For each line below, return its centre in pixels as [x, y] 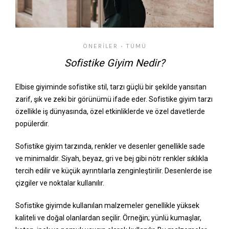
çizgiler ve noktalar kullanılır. [60, 183]
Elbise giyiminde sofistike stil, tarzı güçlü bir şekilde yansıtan [111, 87]
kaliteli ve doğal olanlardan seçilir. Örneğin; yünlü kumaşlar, [108, 218]
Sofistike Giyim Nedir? [114, 63]
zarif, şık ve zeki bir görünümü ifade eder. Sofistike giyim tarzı [114, 99]
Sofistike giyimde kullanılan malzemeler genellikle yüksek [107, 206]
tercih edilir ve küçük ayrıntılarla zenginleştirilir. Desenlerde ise [114, 171]
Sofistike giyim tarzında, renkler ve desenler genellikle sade [110, 146]
